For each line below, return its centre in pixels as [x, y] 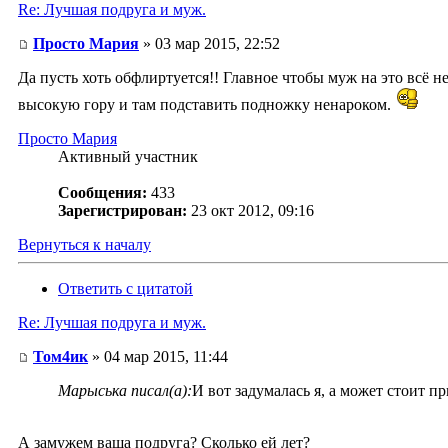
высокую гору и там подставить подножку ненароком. [206, 105]
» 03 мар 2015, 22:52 [209, 44]
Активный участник [128, 157]
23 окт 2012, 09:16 [252, 211]
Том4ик [60, 357]
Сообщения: [102, 193]
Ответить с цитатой [125, 289]
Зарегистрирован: [122, 211]
